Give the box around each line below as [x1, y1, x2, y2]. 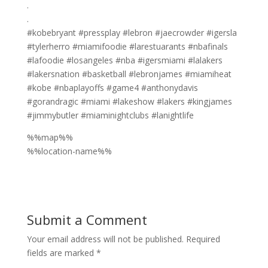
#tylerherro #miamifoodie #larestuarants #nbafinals [26, 40, 228, 52]
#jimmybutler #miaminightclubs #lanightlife [26, 109, 194, 121]
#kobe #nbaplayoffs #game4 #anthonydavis [26, 81, 198, 93]
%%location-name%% [26, 145, 112, 157]
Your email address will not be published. [26, 233, 184, 245]
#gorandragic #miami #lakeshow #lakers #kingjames [26, 95, 232, 107]
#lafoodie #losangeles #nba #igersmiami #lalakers [26, 54, 223, 66]
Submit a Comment [26, 210, 147, 229]
